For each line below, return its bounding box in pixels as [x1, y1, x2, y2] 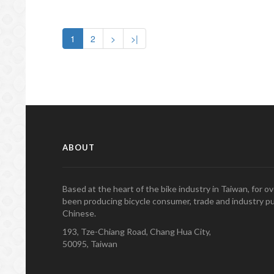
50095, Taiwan [62, 238, 117, 249]
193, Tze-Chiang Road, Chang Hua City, [62, 226, 211, 237]
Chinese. [62, 207, 96, 218]
